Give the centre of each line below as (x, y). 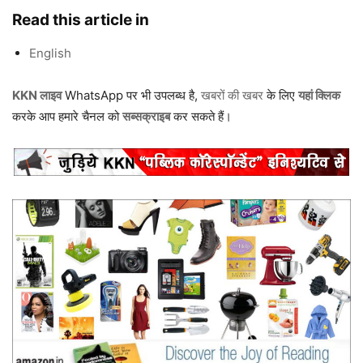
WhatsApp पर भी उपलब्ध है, (131, 95)
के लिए (281, 95)
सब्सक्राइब (146, 116)
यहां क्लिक (319, 95)
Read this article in (81, 19)
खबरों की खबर (232, 95)
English (50, 53)
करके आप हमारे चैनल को (67, 116)
